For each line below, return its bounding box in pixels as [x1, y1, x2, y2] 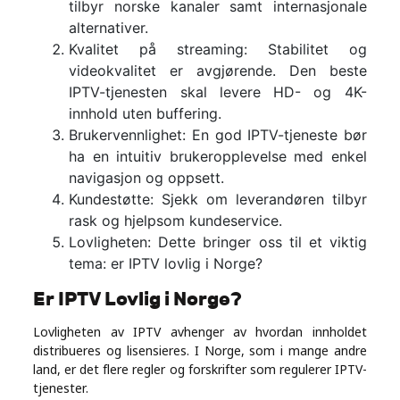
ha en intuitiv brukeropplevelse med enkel [69, 147, 367, 166]
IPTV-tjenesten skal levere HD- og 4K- [69, 83, 367, 102]
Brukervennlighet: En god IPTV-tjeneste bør [69, 126, 367, 145]
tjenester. [33, 379, 89, 397]
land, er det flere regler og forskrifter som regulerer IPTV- [33, 361, 367, 379]
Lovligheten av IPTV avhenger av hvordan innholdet [33, 323, 367, 341]
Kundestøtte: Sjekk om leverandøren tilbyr [69, 190, 367, 209]
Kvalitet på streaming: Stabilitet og [69, 40, 367, 59]
